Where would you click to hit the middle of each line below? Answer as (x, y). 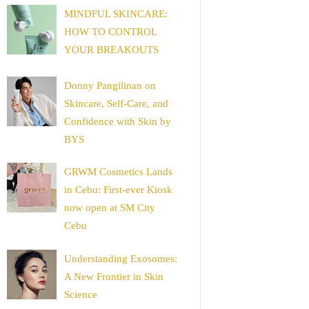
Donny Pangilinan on (110, 85)
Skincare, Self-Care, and (116, 103)
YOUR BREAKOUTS (111, 50)
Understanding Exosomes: (121, 258)
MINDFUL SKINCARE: (116, 14)
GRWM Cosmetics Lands (118, 172)
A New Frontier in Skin (114, 276)
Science (81, 294)
